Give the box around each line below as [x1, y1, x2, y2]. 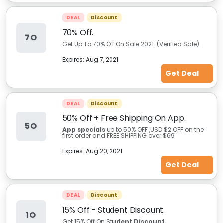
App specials [62, 125, 105, 134]
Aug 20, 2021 [85, 147, 122, 155]
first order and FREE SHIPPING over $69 [62, 131, 175, 140]
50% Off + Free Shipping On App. [62, 112, 186, 124]
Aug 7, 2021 [85, 55, 118, 64]
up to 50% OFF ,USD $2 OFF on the [105, 125, 204, 134]
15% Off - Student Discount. [62, 204, 165, 216]
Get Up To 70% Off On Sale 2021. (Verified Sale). [62, 40, 201, 48]
